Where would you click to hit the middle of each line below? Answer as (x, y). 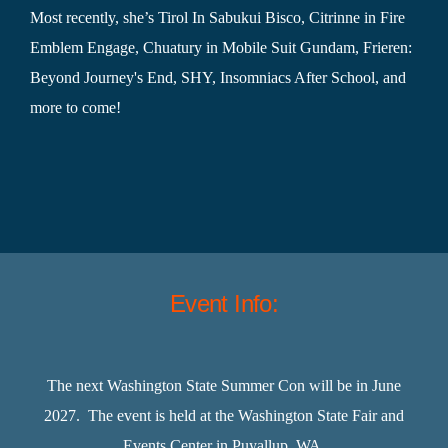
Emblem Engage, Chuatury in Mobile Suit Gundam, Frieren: (220, 47)
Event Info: (224, 303)
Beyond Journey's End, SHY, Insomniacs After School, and (217, 77)
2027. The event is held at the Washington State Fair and (224, 416)
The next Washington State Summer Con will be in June (224, 386)
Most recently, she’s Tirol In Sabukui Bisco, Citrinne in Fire (217, 17)
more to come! (75, 107)
